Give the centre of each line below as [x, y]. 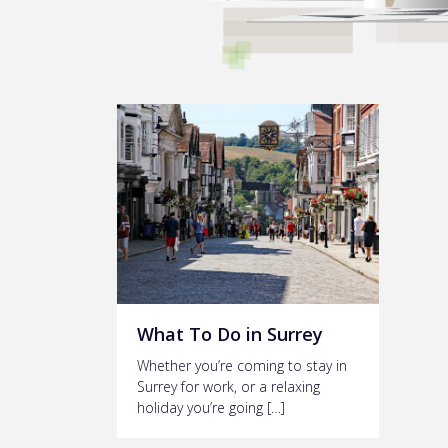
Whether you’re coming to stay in [242, 365]
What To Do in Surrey [230, 333]
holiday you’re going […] [211, 407]
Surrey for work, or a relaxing [228, 386]
